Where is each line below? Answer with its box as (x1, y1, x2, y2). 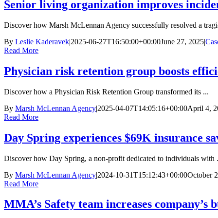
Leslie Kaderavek (15, 37, 69, 46)
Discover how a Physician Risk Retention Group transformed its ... (4, 87, 209, 96)
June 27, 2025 (161, 37, 204, 46)
